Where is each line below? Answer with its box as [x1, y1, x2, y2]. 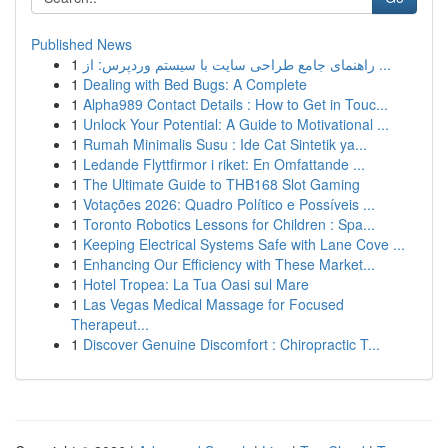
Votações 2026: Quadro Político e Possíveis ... [83, 194, 375, 214]
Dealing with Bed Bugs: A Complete [83, 74, 307, 94]
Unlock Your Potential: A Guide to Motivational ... [83, 114, 389, 134]
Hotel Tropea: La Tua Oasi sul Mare [83, 274, 309, 294]
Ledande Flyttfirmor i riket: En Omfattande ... [83, 154, 365, 174]
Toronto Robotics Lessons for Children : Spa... [83, 214, 375, 234]
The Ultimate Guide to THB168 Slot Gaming [83, 174, 360, 194]
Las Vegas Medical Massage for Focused [83, 294, 344, 314]
